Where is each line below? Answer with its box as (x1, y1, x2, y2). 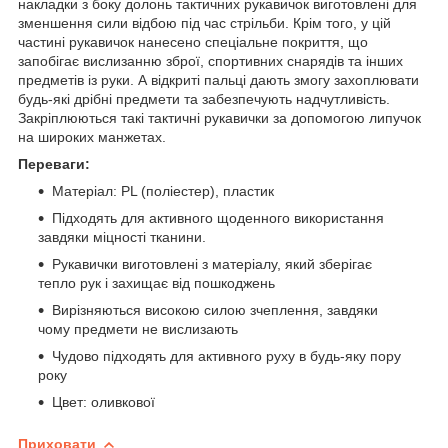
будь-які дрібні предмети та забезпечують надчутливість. (18, 90, 390, 107)
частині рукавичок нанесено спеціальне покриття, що (18, 33, 368, 50)
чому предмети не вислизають (38, 320, 238, 337)
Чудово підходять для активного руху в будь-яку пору (52, 347, 401, 364)
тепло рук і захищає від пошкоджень (38, 274, 275, 291)
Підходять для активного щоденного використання (52, 209, 384, 226)
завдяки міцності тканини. (38, 228, 206, 245)
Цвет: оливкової (52, 393, 155, 410)
